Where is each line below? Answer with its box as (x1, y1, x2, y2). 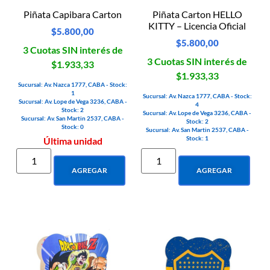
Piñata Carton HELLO (152, 8, 242, 20)
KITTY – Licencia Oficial (148, 20, 246, 32)
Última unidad (43, 135, 102, 147)
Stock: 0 (61, 123, 84, 131)
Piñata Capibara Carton (24, 8, 122, 20)
